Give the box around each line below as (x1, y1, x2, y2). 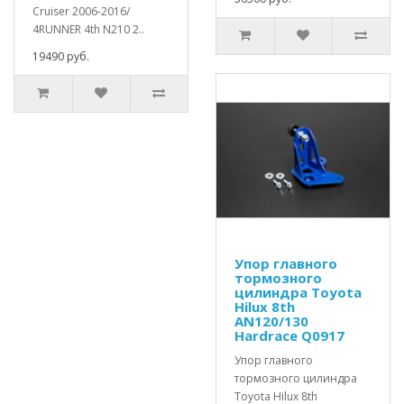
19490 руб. (32, 49, 89, 64)
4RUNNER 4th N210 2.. (32, 22, 144, 37)
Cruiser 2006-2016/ (32, 4, 130, 19)
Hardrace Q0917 (234, 326, 344, 344)
